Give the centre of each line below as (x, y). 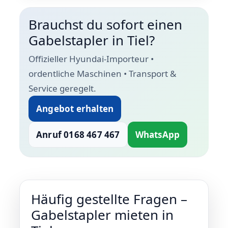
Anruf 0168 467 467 (78, 135)
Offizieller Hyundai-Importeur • (91, 59)
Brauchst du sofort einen (105, 24)
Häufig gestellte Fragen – (109, 199)
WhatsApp (158, 135)
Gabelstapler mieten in (102, 215)
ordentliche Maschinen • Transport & (102, 74)
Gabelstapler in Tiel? (92, 40)
